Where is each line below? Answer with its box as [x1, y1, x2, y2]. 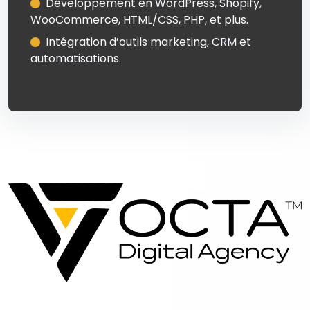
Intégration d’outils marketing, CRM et [46, 33, 251, 50]
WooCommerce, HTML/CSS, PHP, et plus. [30, 11, 248, 28]
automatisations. [30, 50, 121, 66]
